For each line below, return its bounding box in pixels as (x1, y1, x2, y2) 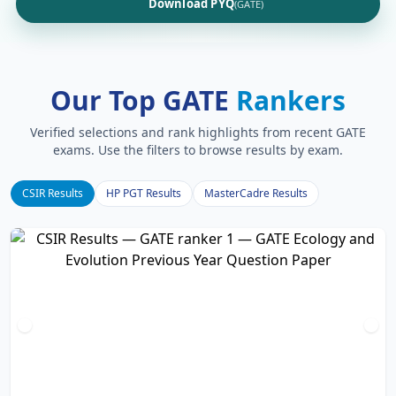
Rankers (236, 82, 346, 118)
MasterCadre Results (204, 186, 308, 201)
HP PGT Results (106, 186, 181, 201)
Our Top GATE (50, 82, 236, 118)
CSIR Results (22, 186, 83, 201)
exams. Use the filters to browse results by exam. (53, 141, 343, 158)
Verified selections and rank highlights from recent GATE (30, 124, 366, 141)
